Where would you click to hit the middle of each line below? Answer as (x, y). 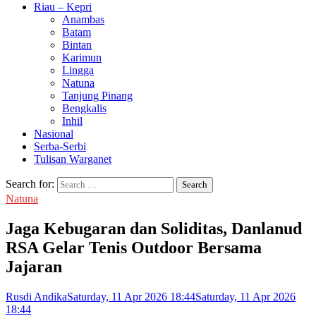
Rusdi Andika (36, 296)
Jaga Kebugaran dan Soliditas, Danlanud (154, 228)
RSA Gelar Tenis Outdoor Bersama (134, 247)
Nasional (54, 134)
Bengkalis (84, 108)
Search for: (30, 184)
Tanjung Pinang (97, 96)
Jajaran (34, 266)
